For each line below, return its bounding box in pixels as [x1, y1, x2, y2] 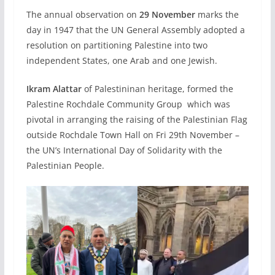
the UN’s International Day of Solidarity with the [26, 144, 222, 156]
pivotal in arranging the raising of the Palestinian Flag [26, 113, 247, 125]
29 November [136, 8, 195, 20]
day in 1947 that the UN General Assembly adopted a [26, 23, 245, 36]
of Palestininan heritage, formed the [81, 82, 233, 95]
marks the [195, 8, 239, 20]
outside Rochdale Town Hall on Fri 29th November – [26, 128, 239, 141]
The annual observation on [26, 8, 137, 20]
